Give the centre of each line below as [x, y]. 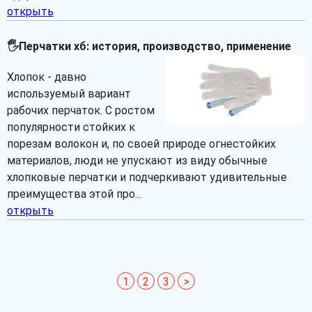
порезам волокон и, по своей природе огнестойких [141, 144]
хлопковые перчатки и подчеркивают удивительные [147, 177]
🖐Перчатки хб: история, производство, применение [149, 46]
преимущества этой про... [74, 194]
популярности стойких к [71, 127]
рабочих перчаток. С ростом [81, 110]
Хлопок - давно [47, 77]
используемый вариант [69, 94]
